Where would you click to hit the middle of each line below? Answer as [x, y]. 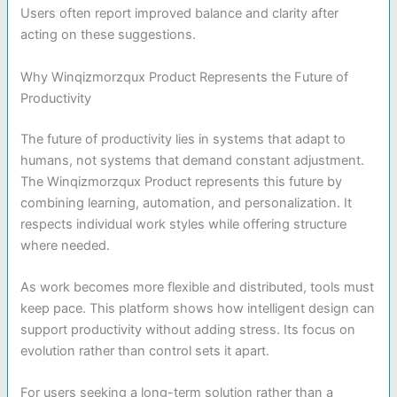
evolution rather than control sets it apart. [145, 350]
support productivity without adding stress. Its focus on [188, 329]
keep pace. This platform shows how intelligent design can [198, 308]
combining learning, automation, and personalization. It [187, 202]
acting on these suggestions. [109, 35]
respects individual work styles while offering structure [184, 224]
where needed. [66, 245]
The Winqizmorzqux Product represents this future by [182, 181]
